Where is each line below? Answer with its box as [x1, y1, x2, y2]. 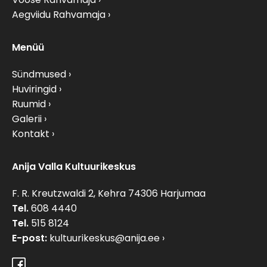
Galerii [12, 112, 42, 126]
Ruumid [12, 97, 46, 111]
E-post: [12, 231, 47, 246]
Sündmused [12, 67, 66, 82]
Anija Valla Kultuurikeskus [12, 160, 136, 174]
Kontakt [12, 127, 49, 141]
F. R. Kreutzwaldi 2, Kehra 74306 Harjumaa [12, 187, 206, 201]
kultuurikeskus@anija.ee [49, 231, 160, 246]
